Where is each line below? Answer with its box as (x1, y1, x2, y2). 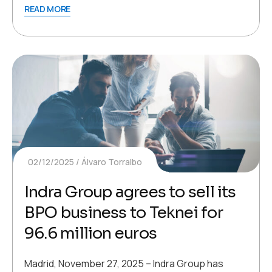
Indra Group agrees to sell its (24, 182, 236, 203)
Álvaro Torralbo (81, 156, 142, 168)
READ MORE (24, 2, 71, 15)
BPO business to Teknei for (24, 203, 223, 223)
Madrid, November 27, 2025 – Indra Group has (24, 257, 223, 271)
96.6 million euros (24, 223, 157, 244)
